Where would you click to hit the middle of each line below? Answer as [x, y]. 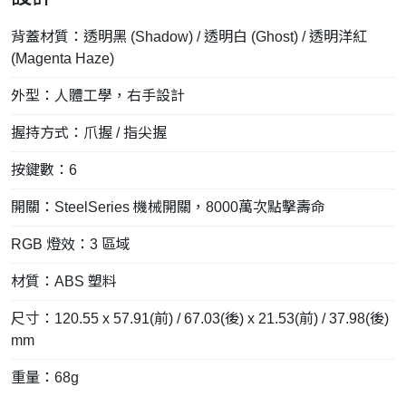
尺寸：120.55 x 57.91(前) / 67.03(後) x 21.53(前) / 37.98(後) [200, 318]
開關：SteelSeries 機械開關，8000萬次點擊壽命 [168, 207]
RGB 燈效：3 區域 [71, 244]
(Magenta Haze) [63, 58]
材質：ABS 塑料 [64, 281]
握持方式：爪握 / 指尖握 [89, 132]
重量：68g [45, 377]
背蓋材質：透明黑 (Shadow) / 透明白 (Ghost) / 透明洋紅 [189, 36]
